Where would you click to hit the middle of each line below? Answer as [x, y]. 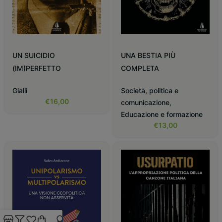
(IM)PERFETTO [37, 68]
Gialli [20, 91]
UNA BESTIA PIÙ [148, 55]
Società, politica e [150, 91]
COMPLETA [140, 68]
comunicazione [145, 103]
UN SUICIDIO [34, 55]
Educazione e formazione [162, 114]
